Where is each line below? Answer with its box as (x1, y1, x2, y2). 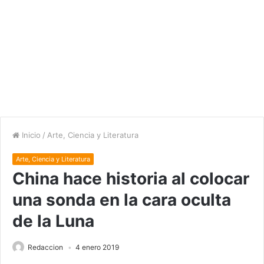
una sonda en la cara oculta (12, 190, 231, 210)
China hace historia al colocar (12, 169, 249, 189)
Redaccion (28, 243, 63, 252)
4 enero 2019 (75, 243, 119, 252)
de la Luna (12, 211, 94, 232)
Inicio (19, 130, 41, 140)
